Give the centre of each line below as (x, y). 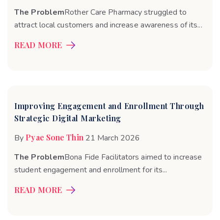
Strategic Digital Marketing (68, 118)
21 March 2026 (113, 138)
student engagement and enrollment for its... (91, 170)
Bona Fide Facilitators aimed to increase (133, 157)
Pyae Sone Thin (55, 137)
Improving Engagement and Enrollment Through (109, 106)
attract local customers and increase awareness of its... (108, 25)
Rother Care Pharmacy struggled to (126, 12)
